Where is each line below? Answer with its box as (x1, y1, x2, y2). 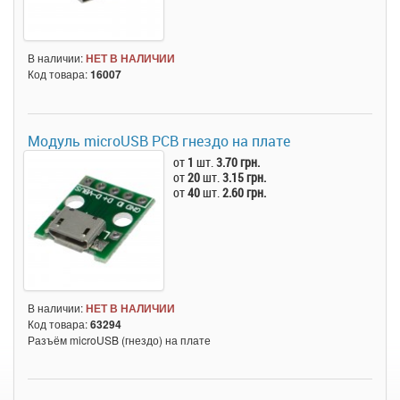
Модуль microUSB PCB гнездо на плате (28, 130, 290, 151)
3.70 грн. (216, 153, 261, 171)
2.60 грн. (222, 183, 267, 201)
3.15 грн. (222, 168, 267, 186)
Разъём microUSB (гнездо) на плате (28, 332, 211, 348)
